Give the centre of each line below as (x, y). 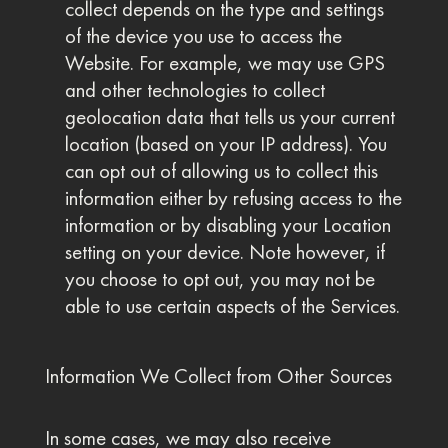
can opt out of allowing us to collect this (221, 171)
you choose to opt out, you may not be (219, 279)
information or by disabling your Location (227, 225)
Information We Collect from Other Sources (218, 376)
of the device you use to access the (203, 36)
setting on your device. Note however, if (224, 252)
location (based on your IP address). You (225, 144)
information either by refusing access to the (233, 198)
